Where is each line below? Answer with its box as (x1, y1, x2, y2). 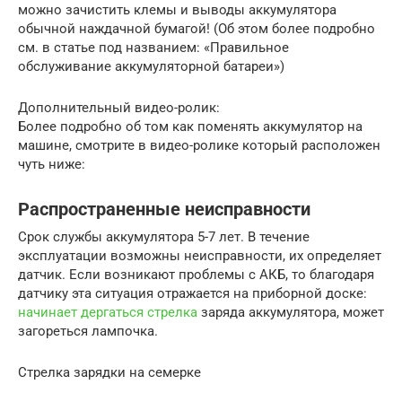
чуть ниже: (18, 156, 85, 173)
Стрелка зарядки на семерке (18, 364, 201, 381)
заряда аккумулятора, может (197, 304, 384, 321)
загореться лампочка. (18, 323, 158, 340)
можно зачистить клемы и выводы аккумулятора (18, 2, 336, 19)
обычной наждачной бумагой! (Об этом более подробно (18, 21, 375, 38)
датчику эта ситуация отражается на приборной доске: (18, 285, 367, 302)
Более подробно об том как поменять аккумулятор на (18, 118, 363, 135)
